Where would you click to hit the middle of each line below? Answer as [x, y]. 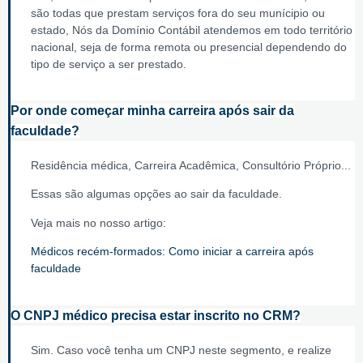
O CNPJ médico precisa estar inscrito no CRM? [156, 315]
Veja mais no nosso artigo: [98, 222]
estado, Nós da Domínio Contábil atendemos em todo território [192, 30]
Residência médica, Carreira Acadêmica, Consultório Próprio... [191, 165]
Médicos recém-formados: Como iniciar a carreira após [172, 252]
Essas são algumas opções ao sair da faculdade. [156, 194]
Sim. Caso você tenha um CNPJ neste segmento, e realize [181, 350]
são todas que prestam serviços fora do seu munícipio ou [178, 13]
